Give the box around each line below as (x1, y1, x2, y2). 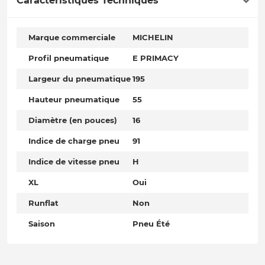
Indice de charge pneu (28, 136, 119, 146)
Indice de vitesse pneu (28, 157, 119, 167)
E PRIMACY (132, 53, 179, 63)
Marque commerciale (28, 33, 115, 43)
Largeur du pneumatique (28, 74, 131, 84)
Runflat (28, 198, 59, 208)
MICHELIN (132, 33, 173, 43)
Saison (28, 219, 55, 229)
